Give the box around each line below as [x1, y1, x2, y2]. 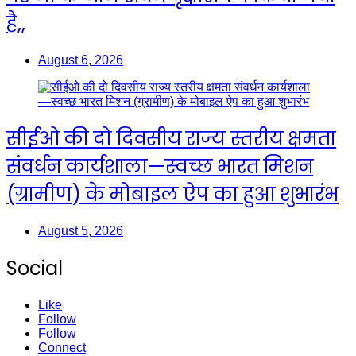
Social [6, 254, 63, 281]
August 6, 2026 [38, 53, 123, 68]
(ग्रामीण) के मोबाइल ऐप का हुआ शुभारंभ [6, 180, 339, 207]
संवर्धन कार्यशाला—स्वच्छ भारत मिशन [6, 153, 313, 180]
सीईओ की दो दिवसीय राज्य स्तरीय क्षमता [6, 125, 336, 152]
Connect [38, 340, 86, 354]
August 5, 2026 [38, 223, 123, 238]
